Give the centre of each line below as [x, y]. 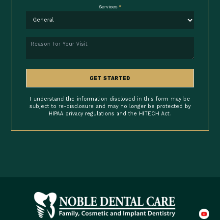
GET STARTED [110, 78]
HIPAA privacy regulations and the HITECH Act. [110, 113]
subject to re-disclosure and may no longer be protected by [110, 106]
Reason [35, 40]
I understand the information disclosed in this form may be [110, 99]
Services [109, 7]
